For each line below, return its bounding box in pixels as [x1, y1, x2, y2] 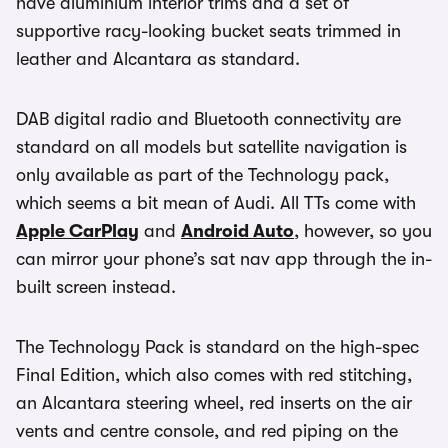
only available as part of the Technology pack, [16, 165, 389, 186]
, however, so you [294, 221, 432, 242]
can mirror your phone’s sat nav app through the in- [16, 249, 432, 270]
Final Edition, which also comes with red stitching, [16, 365, 412, 386]
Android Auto [181, 221, 294, 242]
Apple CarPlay [16, 221, 139, 242]
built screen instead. [16, 277, 176, 298]
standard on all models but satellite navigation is [16, 137, 407, 158]
